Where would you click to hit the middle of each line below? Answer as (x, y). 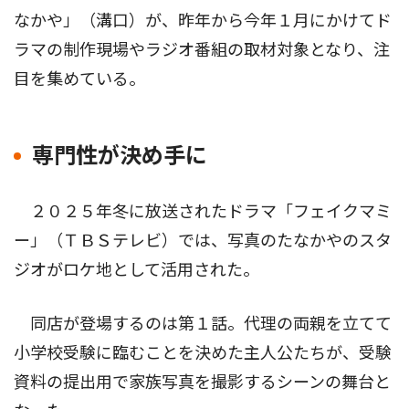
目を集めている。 (79, 79)
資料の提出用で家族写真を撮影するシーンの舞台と (202, 383)
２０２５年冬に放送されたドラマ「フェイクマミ (203, 212)
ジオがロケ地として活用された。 (136, 270)
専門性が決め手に (120, 157)
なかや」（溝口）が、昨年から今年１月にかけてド (203, 21)
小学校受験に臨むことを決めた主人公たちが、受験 (203, 353)
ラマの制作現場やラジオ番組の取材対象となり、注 (202, 50)
